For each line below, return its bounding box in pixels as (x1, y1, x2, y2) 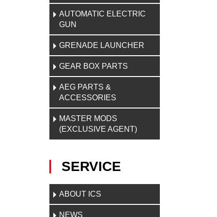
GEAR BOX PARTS (59, 62, 128, 70)
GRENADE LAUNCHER (59, 41, 144, 49)
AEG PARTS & (59, 83, 111, 91)
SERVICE (62, 159, 121, 174)
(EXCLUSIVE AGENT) (59, 125, 137, 133)
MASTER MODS (59, 114, 117, 123)
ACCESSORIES (59, 93, 116, 102)
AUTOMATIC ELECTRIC (59, 10, 146, 18)
